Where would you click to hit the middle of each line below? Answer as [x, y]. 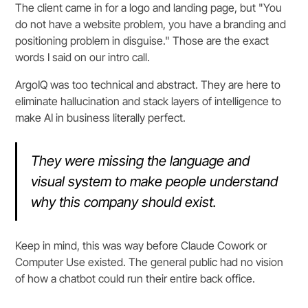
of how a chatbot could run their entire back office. [135, 279]
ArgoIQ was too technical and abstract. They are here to [148, 85]
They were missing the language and [141, 161]
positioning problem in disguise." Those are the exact [142, 41]
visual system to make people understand [155, 182]
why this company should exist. [124, 202]
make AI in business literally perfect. [101, 118]
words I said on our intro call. [83, 57]
